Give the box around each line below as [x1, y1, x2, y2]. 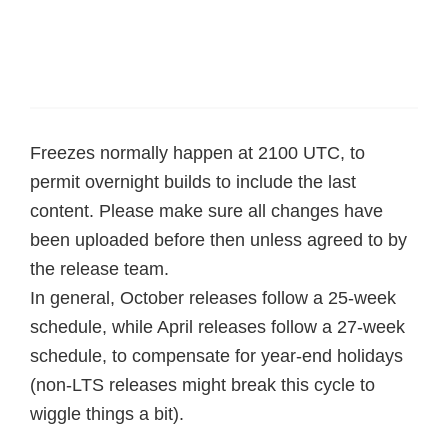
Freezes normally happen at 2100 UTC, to [30, 143, 365, 163]
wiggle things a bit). [30, 404, 184, 424]
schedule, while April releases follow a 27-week [30, 317, 405, 337]
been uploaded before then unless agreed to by [30, 230, 407, 250]
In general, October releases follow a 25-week [30, 288, 396, 308]
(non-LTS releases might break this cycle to [30, 375, 375, 395]
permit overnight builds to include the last [30, 172, 356, 192]
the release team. [30, 259, 169, 279]
